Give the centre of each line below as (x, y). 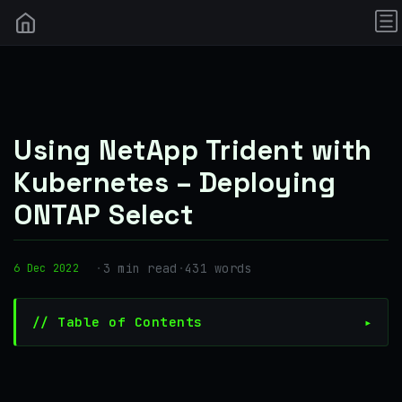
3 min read (140, 268)
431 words (218, 268)
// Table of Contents (117, 321)
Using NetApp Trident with (193, 150)
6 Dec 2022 (46, 268)
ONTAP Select (103, 214)
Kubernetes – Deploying (175, 182)
